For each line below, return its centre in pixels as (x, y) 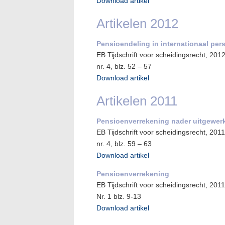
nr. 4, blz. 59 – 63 (124, 144)
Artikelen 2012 (137, 24)
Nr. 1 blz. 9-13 (119, 196)
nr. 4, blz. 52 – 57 (124, 66)
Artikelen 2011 (137, 101)
